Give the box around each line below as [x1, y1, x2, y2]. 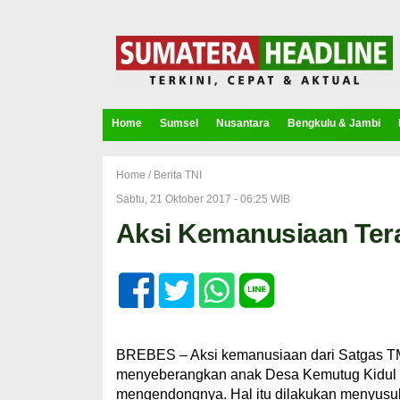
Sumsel [159, 117, 198, 129]
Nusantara [215, 117, 270, 129]
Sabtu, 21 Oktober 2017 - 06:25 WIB [115, 193, 290, 205]
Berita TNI [153, 169, 202, 181]
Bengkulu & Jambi [287, 117, 380, 129]
